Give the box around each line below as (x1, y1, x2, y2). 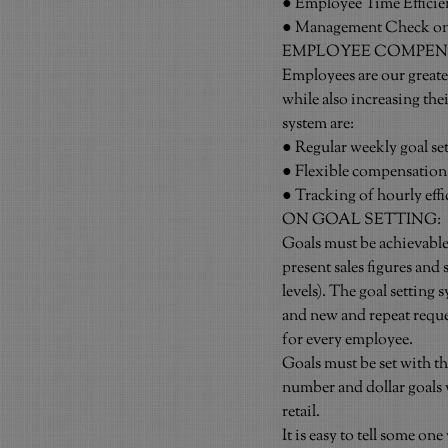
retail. (282, 401, 320, 424)
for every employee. (282, 329, 413, 352)
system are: (282, 113, 354, 136)
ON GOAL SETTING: (282, 209, 441, 232)
